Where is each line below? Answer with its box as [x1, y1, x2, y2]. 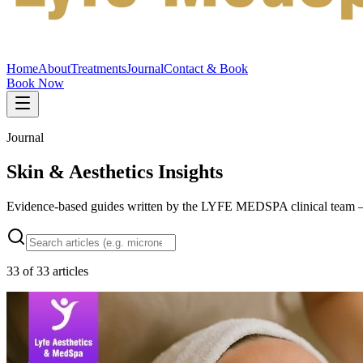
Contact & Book [164, 62, 248, 75]
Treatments [70, 62, 126, 75]
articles [49, 263, 88, 278]
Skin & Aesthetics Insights [6, 160, 223, 182]
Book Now [6, 76, 64, 90]
